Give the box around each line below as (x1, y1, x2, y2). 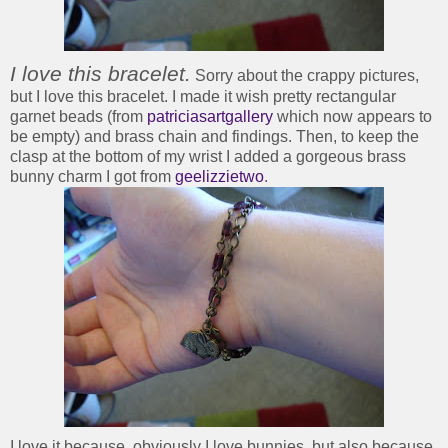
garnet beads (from (10, 108, 147, 126)
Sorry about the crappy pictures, (191, 67, 419, 85)
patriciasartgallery (147, 108, 273, 126)
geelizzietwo (175, 168, 264, 186)
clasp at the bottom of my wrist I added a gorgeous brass (10, 148, 406, 166)
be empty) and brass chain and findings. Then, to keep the (10, 128, 419, 146)
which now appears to (273, 108, 432, 126)
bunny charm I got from (10, 168, 175, 186)
